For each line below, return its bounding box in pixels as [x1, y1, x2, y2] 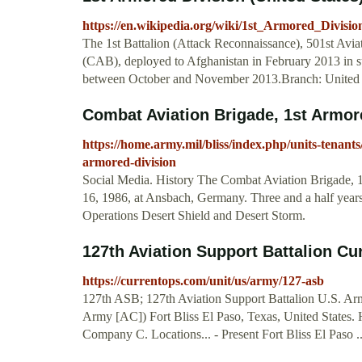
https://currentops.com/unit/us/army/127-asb [82, 274, 324, 288]
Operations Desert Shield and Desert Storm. [82, 208, 305, 223]
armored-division [82, 155, 176, 170]
